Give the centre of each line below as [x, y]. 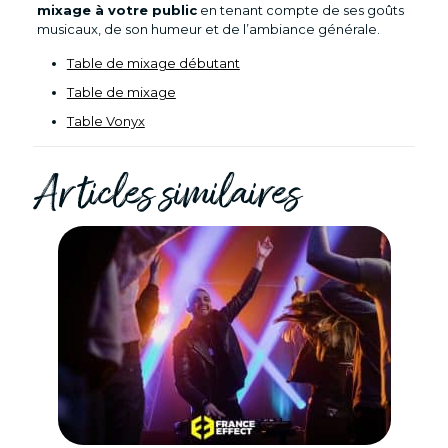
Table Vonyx [105, 120]
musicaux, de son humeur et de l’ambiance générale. [208, 28]
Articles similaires [166, 196]
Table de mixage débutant [153, 62]
